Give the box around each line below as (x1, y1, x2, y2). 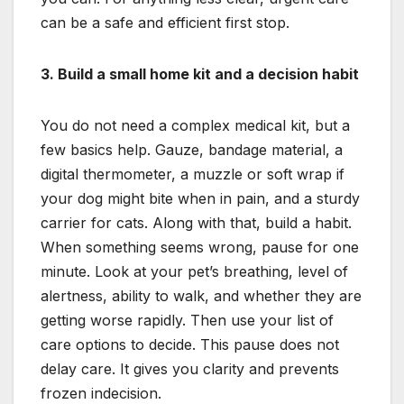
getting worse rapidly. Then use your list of (41, 310, 334, 329)
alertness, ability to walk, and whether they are (41, 286, 362, 305)
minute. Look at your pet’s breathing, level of (41, 262, 348, 280)
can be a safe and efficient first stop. (41, 13, 289, 32)
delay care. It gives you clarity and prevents (41, 359, 339, 378)
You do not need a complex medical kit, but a (41, 115, 350, 134)
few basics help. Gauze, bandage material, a (41, 140, 343, 159)
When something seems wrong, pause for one (41, 237, 359, 256)
